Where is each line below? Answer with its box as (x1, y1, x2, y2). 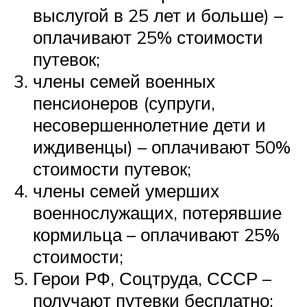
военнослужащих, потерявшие (33, 201, 282, 224)
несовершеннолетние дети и (33, 114, 266, 136)
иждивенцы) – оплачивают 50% (33, 136, 291, 158)
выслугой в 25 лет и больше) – (33, 4, 283, 27)
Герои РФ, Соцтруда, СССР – (33, 267, 271, 290)
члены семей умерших (33, 180, 219, 202)
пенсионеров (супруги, (33, 92, 215, 114)
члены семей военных (33, 70, 215, 93)
